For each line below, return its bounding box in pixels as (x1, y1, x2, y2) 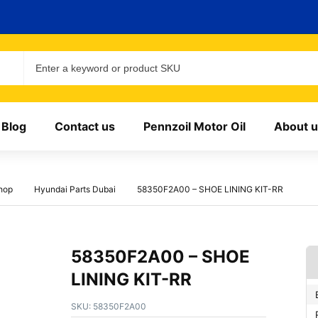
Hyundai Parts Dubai (34, 184, 116, 194)
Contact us (54, 119, 115, 133)
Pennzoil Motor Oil (143, 119, 246, 133)
